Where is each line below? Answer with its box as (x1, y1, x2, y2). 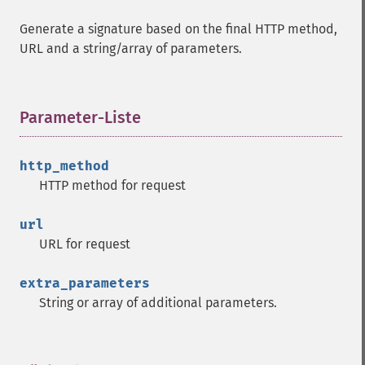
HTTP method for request (39, 178, 186, 193)
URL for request (39, 236, 130, 252)
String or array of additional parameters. (39, 295, 277, 310)
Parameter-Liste (20, 108, 141, 127)
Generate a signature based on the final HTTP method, (20, 21, 337, 37)
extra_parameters (20, 275, 150, 291)
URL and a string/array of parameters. (20, 41, 242, 56)
